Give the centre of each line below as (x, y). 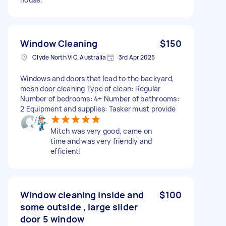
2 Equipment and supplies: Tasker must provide (98, 108)
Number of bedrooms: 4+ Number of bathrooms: (100, 98)
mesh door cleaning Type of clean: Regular (91, 88)
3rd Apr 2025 (137, 57)
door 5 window (52, 219)
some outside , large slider (79, 207)
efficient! (66, 151)
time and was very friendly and (101, 141)
